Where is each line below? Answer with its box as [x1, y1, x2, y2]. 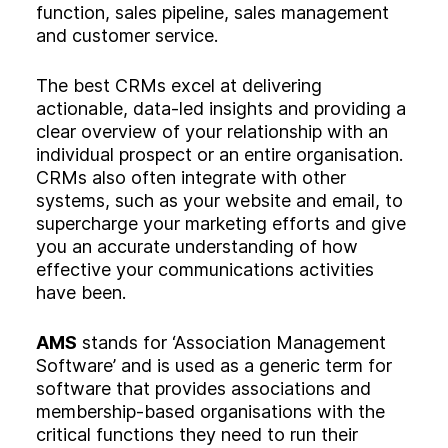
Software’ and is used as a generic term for [36, 354, 392, 376]
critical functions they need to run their [36, 423, 358, 445]
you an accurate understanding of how [36, 235, 358, 257]
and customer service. [36, 24, 218, 46]
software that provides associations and [36, 377, 371, 399]
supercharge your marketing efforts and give [36, 212, 406, 234]
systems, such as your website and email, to [36, 189, 403, 211]
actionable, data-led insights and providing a [36, 97, 406, 119]
